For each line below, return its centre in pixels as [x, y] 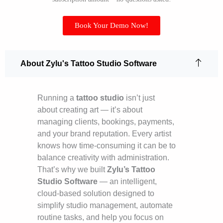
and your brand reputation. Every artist [104, 134]
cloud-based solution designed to [96, 194]
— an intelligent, [127, 182]
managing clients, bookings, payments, [106, 122]
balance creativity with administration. [103, 158]
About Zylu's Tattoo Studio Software [89, 64]
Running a [57, 98]
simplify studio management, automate [105, 206]
